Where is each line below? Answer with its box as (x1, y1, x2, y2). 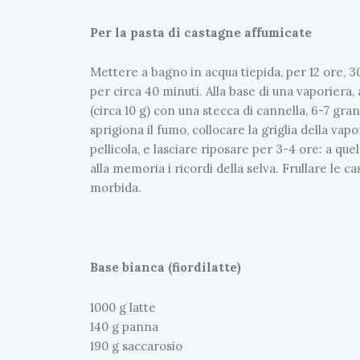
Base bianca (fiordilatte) (90, 260, 241, 276)
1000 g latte (90, 299, 156, 315)
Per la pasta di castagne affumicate (90, 24, 312, 40)
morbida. (90, 180, 141, 196)
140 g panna (90, 318, 158, 334)
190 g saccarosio (90, 337, 182, 354)
